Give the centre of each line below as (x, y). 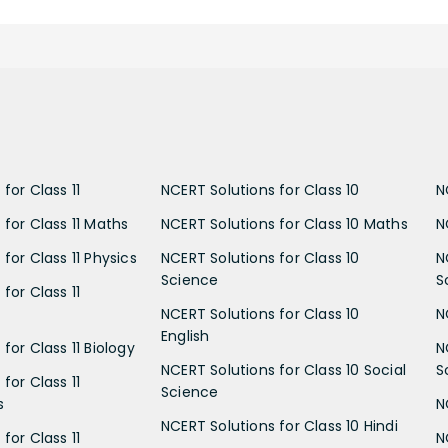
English (185, 336)
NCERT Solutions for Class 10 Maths (284, 224)
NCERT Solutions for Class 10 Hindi (279, 426)
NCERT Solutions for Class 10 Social (284, 370)
